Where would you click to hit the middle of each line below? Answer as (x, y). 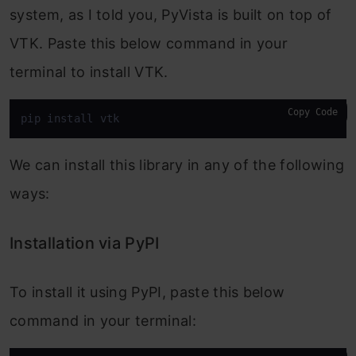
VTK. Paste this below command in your (149, 44)
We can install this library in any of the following (177, 165)
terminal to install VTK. (89, 72)
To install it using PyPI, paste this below (147, 292)
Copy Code (313, 112)
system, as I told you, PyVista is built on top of (171, 15)
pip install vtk (70, 119)
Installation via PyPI (85, 244)
